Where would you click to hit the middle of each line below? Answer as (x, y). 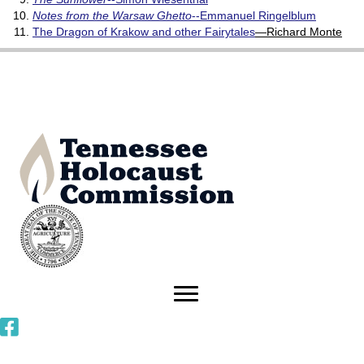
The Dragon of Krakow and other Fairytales (144, 32)
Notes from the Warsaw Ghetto (112, 16)
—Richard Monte (299, 32)
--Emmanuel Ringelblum (254, 16)
